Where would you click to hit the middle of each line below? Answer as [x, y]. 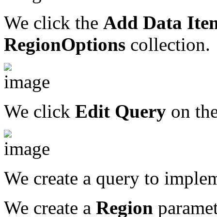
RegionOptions [65, 45]
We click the [54, 23]
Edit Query [121, 111]
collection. [168, 45]
